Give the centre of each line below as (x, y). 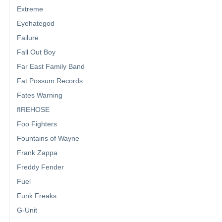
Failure (28, 37)
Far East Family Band (51, 66)
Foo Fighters (37, 124)
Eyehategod (36, 23)
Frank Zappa (37, 152)
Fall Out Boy (36, 52)
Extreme (30, 9)
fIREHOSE (33, 109)
